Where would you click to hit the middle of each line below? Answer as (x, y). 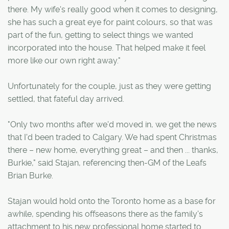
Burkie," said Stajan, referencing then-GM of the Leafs (107, 163)
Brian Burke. (30, 175)
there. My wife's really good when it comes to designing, (113, 9)
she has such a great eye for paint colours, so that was (110, 22)
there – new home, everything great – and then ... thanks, (113, 150)
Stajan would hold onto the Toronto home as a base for (112, 201)
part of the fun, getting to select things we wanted (100, 35)
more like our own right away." (64, 60)
